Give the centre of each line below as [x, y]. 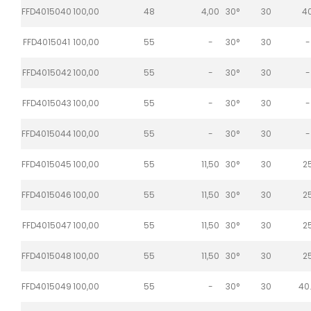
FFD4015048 [47, 255]
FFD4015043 [47, 103]
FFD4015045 [47, 164]
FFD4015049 [47, 286]
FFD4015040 [47, 11]
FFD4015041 [47, 42]
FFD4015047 [47, 225]
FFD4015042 [47, 72]
